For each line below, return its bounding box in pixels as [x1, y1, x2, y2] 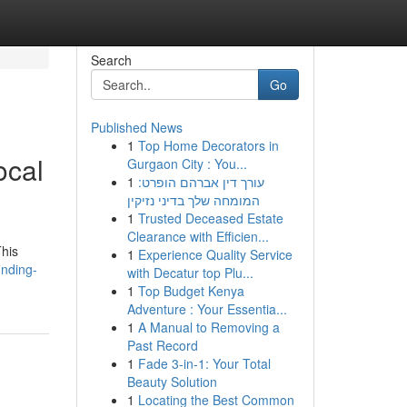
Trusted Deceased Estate [137, 209, 283, 227]
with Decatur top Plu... [126, 263, 253, 282]
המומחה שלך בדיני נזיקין [126, 191, 260, 209]
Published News [90, 118, 183, 136]
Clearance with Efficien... [126, 227, 269, 245]
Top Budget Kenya [137, 282, 244, 300]
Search [90, 51, 132, 69]
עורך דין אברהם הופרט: [137, 173, 264, 191]
